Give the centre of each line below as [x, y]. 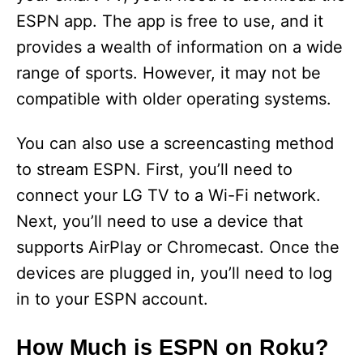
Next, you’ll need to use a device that [160, 222]
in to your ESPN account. [112, 299]
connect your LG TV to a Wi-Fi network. [169, 196]
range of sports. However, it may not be [169, 73]
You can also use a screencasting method [175, 144]
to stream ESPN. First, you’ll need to [154, 170]
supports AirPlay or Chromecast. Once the [178, 248]
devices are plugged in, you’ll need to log [174, 273]
